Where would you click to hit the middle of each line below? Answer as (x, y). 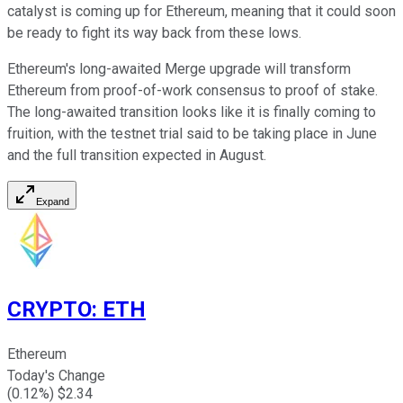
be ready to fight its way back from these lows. (156, 33)
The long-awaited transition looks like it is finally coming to (192, 112)
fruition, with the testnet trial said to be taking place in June (192, 134)
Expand (53, 202)
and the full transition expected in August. (137, 156)
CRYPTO (49, 310)
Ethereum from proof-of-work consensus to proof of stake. (193, 91)
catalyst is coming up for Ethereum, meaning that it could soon (201, 12)
